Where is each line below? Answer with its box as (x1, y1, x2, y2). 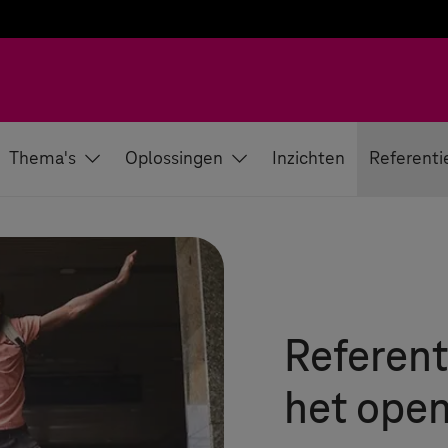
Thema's (9, 149, 76, 169)
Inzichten (272, 149, 345, 169)
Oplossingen (125, 149, 223, 169)
